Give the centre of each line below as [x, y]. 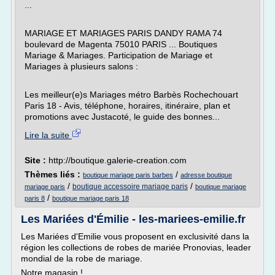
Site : [37, 160]
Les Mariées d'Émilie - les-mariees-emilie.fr [133, 219]
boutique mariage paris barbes [128, 175]
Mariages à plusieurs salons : [81, 66]
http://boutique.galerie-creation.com [118, 160]
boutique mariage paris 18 [91, 198]
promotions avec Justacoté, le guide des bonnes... [122, 117]
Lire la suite [48, 135]
